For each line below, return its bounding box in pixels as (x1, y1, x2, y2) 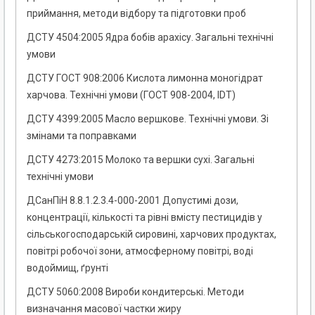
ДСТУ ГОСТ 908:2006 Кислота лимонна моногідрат (27, 72, 263, 84)
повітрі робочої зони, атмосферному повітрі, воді (27, 245, 253, 257)
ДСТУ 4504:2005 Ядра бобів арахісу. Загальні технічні (27, 32, 274, 44)
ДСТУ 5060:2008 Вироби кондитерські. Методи (27, 286, 244, 298)
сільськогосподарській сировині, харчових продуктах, (27, 229, 276, 240)
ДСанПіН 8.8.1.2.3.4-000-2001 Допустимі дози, (27, 195, 238, 207)
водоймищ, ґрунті (27, 262, 108, 274)
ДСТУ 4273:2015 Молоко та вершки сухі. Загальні (27, 154, 255, 166)
